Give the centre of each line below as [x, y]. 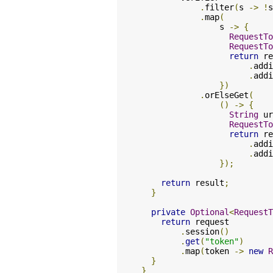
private [168, 212]
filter [219, 7]
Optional [210, 212]
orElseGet [227, 95]
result [207, 183]
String [244, 115]
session [202, 232]
